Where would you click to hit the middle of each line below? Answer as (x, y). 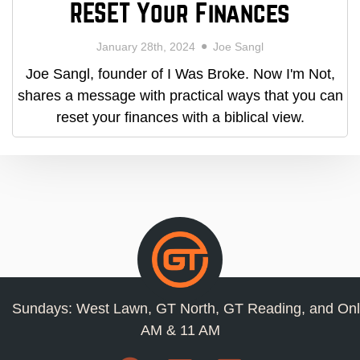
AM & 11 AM (180, 330)
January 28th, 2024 (149, 46)
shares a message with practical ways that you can (180, 95)
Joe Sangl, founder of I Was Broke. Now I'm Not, (180, 74)
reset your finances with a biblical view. (180, 117)
